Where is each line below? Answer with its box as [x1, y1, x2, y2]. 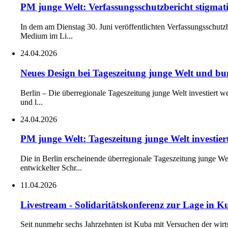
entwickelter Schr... [20, 163, 82, 172]
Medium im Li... [20, 32, 73, 41]
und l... [20, 97, 43, 106]
